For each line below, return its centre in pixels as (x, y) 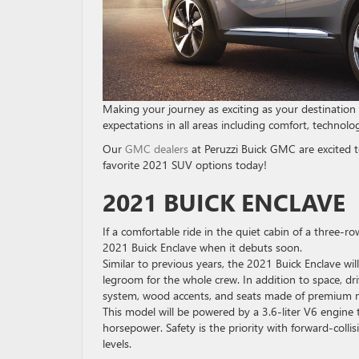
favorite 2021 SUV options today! (185, 165)
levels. (117, 344)
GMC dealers (157, 149)
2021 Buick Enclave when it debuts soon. (202, 248)
